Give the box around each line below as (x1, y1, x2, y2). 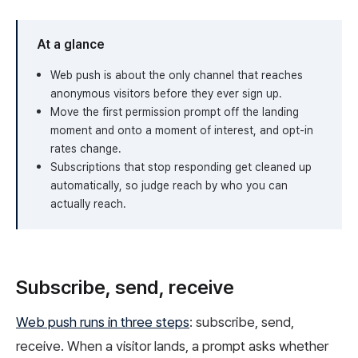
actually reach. (50, 197, 126, 211)
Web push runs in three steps (16, 314, 189, 331)
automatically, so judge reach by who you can (50, 179, 288, 193)
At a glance (37, 37, 105, 53)
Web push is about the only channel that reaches (50, 69, 303, 82)
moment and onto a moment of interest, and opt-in (50, 124, 313, 137)
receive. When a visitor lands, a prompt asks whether (16, 338, 328, 355)
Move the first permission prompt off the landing (50, 105, 299, 119)
